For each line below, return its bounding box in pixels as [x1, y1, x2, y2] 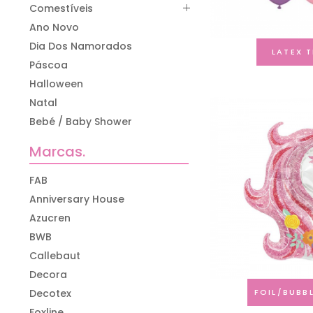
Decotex [29, 286, 71, 300]
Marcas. [29, 141, 85, 161]
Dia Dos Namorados [29, 38, 132, 53]
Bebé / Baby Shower [29, 114, 132, 129]
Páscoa [29, 57, 68, 72]
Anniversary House [29, 191, 124, 206]
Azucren [29, 210, 71, 225]
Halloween [29, 76, 83, 91]
